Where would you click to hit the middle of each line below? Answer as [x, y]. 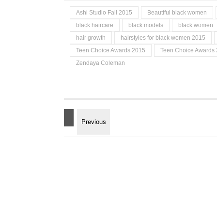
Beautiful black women [177, 13]
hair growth [91, 38]
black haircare [95, 25]
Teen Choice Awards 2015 [111, 50]
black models [146, 25]
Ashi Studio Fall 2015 [104, 13]
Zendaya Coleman [101, 63]
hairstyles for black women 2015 [163, 38]
